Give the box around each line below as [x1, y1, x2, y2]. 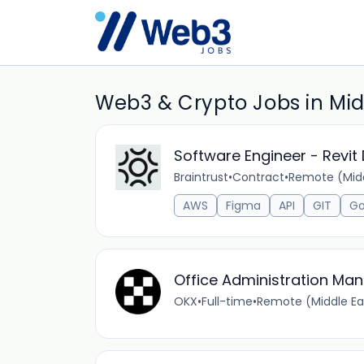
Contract [232, 169, 284, 185]
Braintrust [174, 169, 228, 185]
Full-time [201, 293, 253, 310]
